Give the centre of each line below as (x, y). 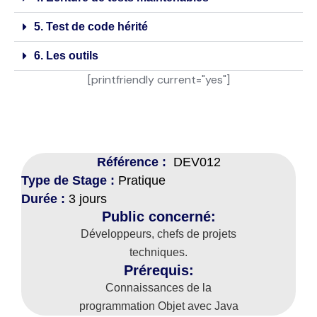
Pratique (142, 181)
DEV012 (197, 162)
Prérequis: (158, 271)
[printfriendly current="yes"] (158, 80)
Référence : (135, 162)
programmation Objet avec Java (158, 306)
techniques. (158, 253)
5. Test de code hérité (91, 27)
